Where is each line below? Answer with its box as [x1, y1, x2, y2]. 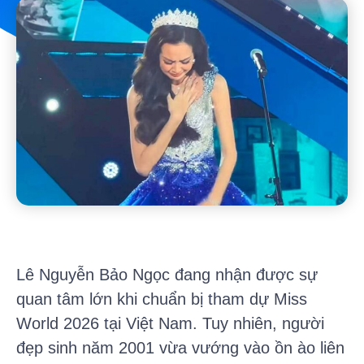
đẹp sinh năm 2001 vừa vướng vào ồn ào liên [16, 338, 344, 357]
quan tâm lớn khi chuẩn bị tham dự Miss [16, 289, 307, 308]
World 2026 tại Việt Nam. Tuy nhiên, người [16, 314, 324, 332]
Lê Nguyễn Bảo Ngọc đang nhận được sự [16, 265, 318, 284]
